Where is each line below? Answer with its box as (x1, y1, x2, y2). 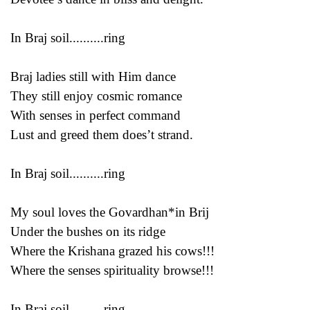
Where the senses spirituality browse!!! (10, 262, 214, 277)
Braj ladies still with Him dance (10, 69, 176, 84)
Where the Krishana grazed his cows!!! (10, 243, 215, 258)
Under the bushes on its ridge (10, 224, 165, 239)
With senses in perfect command (10, 107, 181, 122)
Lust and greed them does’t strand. (10, 127, 193, 142)
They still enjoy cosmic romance (10, 88, 182, 103)
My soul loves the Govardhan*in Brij (10, 204, 209, 219)
